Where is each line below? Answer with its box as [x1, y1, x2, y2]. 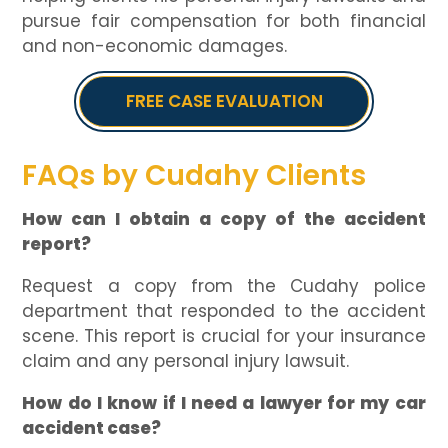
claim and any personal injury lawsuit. [22, 349, 350, 374]
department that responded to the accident [22, 299, 426, 324]
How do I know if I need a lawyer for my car [22, 391, 426, 416]
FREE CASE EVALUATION [125, 89, 323, 114]
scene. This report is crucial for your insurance [22, 324, 426, 349]
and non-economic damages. [22, 34, 288, 59]
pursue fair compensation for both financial [22, 9, 426, 34]
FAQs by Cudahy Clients [22, 156, 367, 196]
